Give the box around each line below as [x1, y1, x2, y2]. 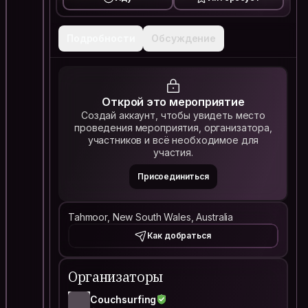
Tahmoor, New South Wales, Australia [68, 211, 234, 223]
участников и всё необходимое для [87, 134, 259, 146]
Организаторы [68, 267, 164, 286]
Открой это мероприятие [102, 95, 245, 109]
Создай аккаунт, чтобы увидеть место [80, 109, 266, 121]
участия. [153, 146, 193, 158]
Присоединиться [137, 171, 209, 181]
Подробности [67, 32, 135, 44]
